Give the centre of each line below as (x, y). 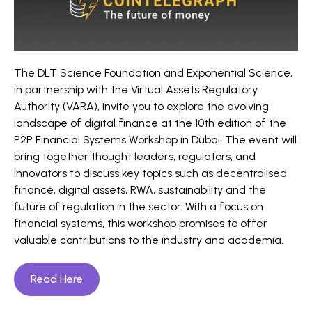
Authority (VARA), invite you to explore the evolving (141, 106)
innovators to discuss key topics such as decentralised (150, 173)
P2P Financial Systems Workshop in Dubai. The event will (155, 139)
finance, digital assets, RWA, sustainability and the (140, 189)
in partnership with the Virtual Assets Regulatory (136, 89)
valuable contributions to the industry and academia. (149, 240)
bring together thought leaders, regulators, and (135, 156)
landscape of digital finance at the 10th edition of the (150, 123)
